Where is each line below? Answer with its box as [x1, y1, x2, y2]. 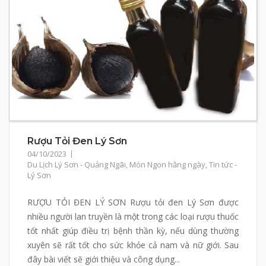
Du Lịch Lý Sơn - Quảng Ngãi [27, 159, 126, 170]
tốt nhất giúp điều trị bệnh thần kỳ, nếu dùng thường [27, 224, 239, 236]
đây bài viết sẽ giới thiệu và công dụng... [27, 253, 180, 265]
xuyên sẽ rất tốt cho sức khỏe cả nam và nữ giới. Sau [27, 239, 239, 251]
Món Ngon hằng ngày [129, 159, 205, 170]
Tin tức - [209, 159, 237, 170]
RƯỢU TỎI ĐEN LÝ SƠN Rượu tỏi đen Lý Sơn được [27, 196, 239, 208]
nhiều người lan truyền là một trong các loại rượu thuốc [27, 210, 239, 222]
